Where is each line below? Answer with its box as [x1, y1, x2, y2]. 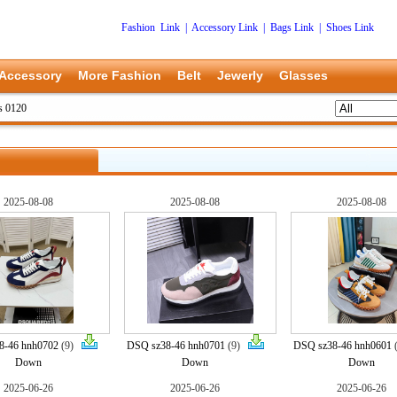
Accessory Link [191, 21, 258, 34]
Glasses [279, 68, 328, 82]
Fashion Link [121, 21, 180, 34]
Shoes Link [325, 21, 374, 34]
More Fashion [78, 68, 161, 82]
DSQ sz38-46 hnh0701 [126, 339, 225, 352]
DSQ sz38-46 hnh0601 [292, 339, 392, 352]
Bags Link [269, 21, 314, 34]
